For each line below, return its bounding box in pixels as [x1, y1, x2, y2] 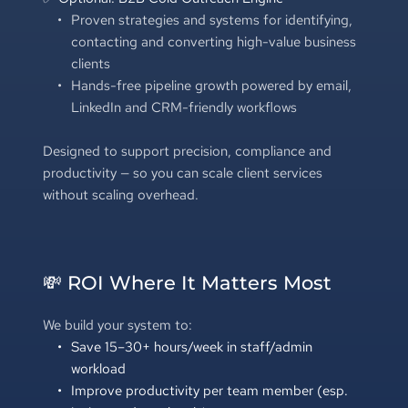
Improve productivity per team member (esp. [70, 381, 348, 400]
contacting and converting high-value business [70, 32, 356, 51]
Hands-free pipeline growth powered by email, [70, 76, 352, 95]
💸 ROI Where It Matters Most [42, 270, 331, 294]
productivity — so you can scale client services [42, 163, 322, 182]
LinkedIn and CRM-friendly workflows [70, 97, 297, 117]
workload [70, 359, 126, 378]
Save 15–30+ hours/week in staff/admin [70, 337, 312, 356]
